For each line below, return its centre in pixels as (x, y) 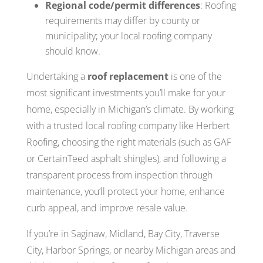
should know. (73, 51)
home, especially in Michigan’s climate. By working (130, 109)
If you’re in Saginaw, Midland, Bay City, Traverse (123, 233)
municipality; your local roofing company (128, 36)
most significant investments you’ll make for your (126, 92)
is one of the (195, 76)
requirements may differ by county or (122, 20)
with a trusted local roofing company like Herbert (128, 125)
